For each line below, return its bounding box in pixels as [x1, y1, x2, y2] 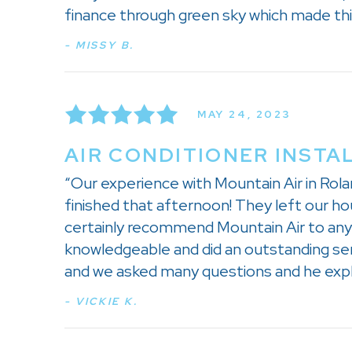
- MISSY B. [64, 38, 134, 53]
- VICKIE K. [64, 295, 138, 309]
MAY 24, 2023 [197, 107, 291, 121]
